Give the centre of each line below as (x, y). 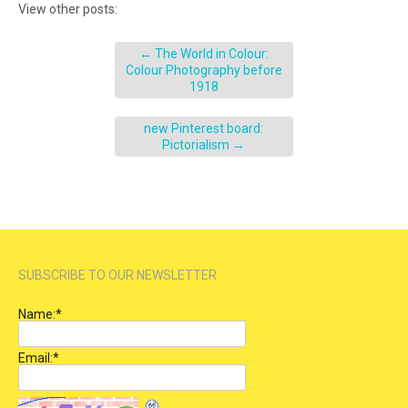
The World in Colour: (210, 54)
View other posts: (68, 10)
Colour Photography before (204, 71)
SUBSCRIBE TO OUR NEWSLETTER (117, 275)
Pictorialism (198, 145)
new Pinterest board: (204, 129)
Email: (36, 358)
